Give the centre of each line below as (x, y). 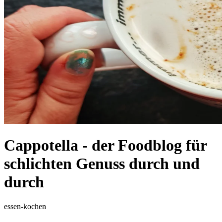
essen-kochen (25, 206)
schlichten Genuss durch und (102, 164)
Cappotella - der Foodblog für (105, 145)
